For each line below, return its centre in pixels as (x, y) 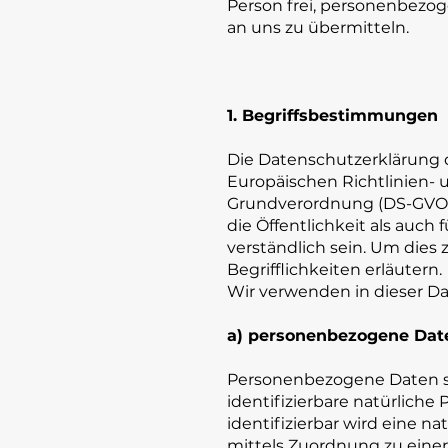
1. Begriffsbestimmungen (332, 115)
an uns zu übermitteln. (318, 27)
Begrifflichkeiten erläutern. (334, 269)
